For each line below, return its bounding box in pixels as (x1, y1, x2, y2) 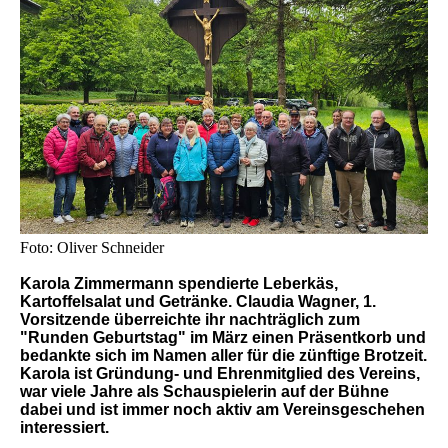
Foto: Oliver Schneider (20, 239, 164, 257)
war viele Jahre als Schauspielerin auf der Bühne (20, 383, 389, 401)
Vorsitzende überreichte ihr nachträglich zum (20, 311, 360, 329)
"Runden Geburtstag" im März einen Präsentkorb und (20, 329, 426, 347)
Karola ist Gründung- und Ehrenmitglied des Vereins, (20, 365, 420, 383)
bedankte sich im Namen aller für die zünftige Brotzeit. (20, 347, 427, 365)
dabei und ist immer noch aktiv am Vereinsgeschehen (20, 401, 425, 419)
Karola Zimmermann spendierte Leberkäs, (20, 275, 338, 293)
